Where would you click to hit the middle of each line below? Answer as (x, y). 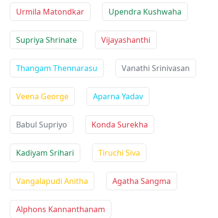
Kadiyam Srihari (45, 153)
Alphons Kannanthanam (61, 209)
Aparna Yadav (118, 96)
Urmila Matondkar (50, 12)
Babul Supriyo (42, 125)
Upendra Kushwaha (145, 12)
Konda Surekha (120, 125)
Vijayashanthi (126, 40)
